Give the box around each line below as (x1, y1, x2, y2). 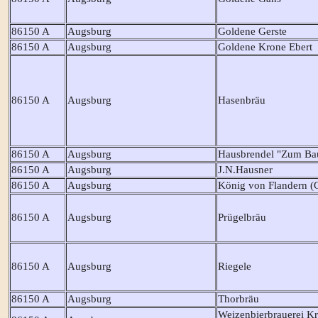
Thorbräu (217, 292, 259, 305)
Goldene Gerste (217, 25, 287, 37)
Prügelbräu (217, 211, 266, 223)
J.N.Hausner (217, 163, 273, 175)
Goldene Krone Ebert (217, 40, 312, 53)
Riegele (217, 260, 251, 272)
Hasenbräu (217, 94, 265, 106)
